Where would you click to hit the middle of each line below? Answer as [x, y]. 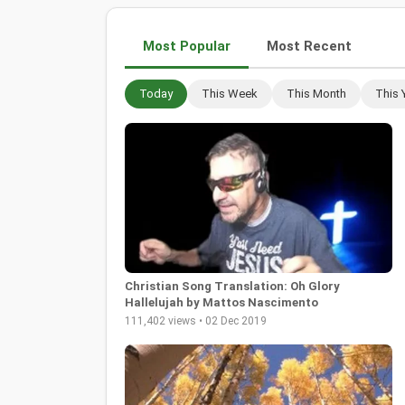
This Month [316, 93]
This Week [230, 93]
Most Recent [309, 46]
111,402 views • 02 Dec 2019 [196, 321]
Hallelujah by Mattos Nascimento [221, 303]
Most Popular [187, 46]
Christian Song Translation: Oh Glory [232, 287]
